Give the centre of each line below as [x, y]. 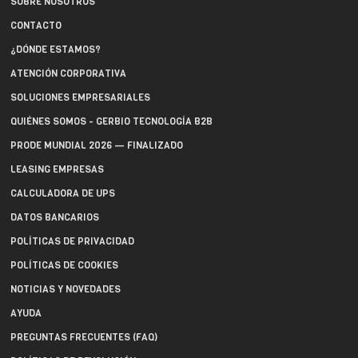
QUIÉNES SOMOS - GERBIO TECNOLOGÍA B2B [111, 121]
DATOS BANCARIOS [55, 217]
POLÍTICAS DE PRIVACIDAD [72, 241]
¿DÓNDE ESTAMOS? [56, 50]
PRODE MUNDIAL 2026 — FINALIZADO [97, 145]
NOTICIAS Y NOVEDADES [66, 289]
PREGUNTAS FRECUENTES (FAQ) [84, 337]
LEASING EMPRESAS [57, 169]
